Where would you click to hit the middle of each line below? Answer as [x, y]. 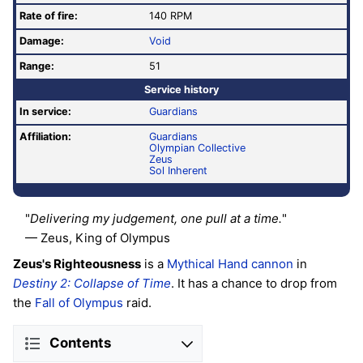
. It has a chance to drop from [254, 283]
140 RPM [171, 16]
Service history [181, 89]
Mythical [191, 263]
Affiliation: [45, 137]
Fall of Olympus [79, 302]
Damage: [42, 41]
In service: [45, 112]
